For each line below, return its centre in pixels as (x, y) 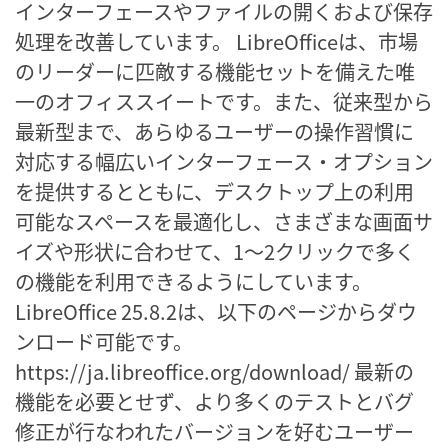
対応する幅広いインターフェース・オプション (224, 161)
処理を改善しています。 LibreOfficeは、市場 (216, 41)
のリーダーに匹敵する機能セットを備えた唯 (215, 71)
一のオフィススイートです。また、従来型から (224, 101)
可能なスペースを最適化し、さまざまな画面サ (224, 221)
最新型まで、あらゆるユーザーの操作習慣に (214, 131)
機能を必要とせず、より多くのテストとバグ (214, 401)
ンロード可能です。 (104, 341)
